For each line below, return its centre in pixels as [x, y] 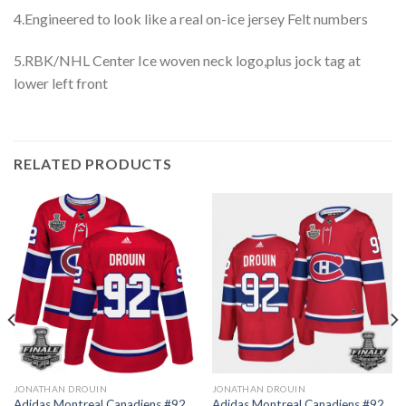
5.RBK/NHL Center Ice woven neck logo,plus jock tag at [187, 61]
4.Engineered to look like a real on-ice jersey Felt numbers [191, 19]
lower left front [61, 83]
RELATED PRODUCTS [93, 164]
